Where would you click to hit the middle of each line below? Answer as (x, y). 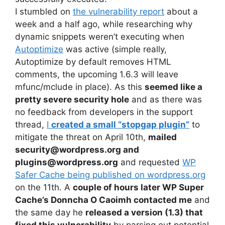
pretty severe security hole (72, 99)
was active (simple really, (115, 49)
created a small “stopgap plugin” (120, 124)
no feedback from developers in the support (104, 112)
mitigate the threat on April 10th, (82, 137)
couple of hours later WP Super (138, 187)
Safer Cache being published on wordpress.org (110, 175)
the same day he (50, 212)
